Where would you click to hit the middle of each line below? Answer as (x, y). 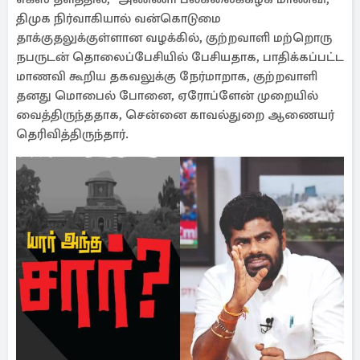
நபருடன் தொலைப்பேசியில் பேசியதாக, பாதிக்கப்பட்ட (180, 57)
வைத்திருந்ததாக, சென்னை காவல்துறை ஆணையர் (175, 115)
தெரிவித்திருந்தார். (72, 134)
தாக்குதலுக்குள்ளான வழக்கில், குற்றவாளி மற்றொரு (174, 38)
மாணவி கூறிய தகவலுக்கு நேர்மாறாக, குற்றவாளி (167, 76)
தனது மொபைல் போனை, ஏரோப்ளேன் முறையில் (167, 96)
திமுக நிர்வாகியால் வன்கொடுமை (119, 18)
